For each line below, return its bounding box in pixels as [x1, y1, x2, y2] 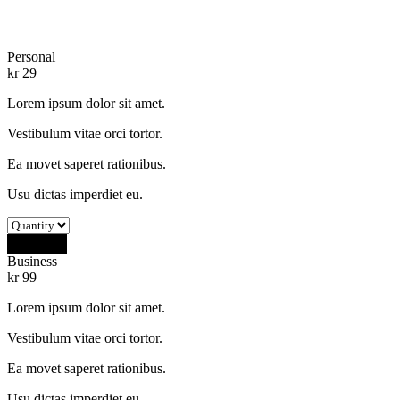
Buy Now [14, 236, 60, 250]
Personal [7, 48, 55, 64]
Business [7, 253, 57, 269]
